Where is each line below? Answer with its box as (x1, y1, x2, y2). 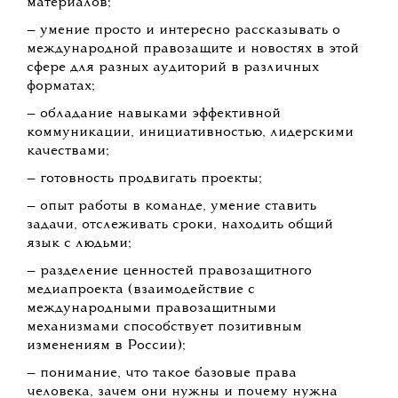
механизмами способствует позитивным (27, 320, 302, 335)
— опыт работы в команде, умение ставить (27, 199, 316, 214)
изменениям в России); (27, 338, 186, 354)
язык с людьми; (27, 236, 131, 251)
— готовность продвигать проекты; (27, 171, 262, 187)
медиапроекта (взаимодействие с (27, 283, 255, 298)
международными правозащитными (27, 301, 276, 316)
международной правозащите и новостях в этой (27, 42, 359, 57)
